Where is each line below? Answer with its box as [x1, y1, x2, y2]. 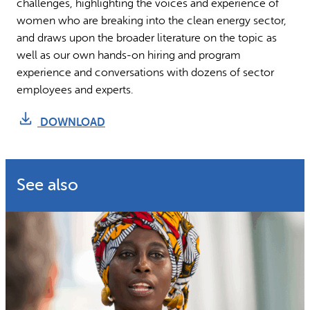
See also [17, 175, 78, 194]
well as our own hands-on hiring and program [17, 49, 241, 62]
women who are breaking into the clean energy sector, [17, 15, 286, 28]
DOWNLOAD [37, 115, 105, 129]
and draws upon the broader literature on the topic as [17, 32, 277, 45]
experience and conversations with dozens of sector [17, 66, 274, 80]
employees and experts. [17, 84, 134, 97]
